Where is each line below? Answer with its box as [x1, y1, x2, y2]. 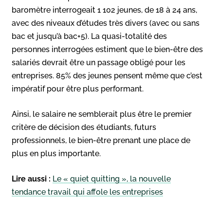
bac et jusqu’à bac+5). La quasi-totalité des [12, 31, 167, 41]
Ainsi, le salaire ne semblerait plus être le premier [12, 109, 192, 119]
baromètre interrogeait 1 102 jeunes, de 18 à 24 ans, [12, 5, 197, 15]
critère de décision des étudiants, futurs [12, 122, 156, 132]
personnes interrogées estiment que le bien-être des [12, 44, 203, 54]
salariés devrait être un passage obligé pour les [12, 57, 185, 67]
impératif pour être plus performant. [12, 84, 144, 93]
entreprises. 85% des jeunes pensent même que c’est [12, 71, 202, 80]
